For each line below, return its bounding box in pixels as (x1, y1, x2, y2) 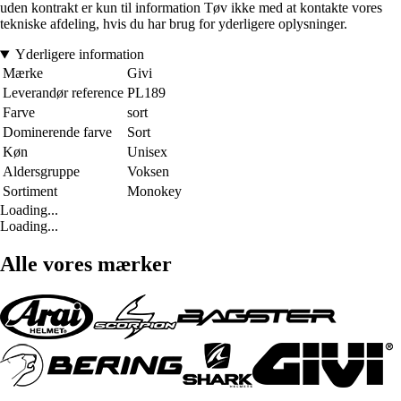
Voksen (127, 164, 169, 180)
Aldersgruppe (3, 164, 80, 180)
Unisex (127, 144, 167, 160)
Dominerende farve (3, 124, 112, 141)
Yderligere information (14, 47, 144, 63)
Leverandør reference (3, 85, 124, 101)
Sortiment (3, 183, 57, 200)
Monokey (127, 183, 182, 200)
